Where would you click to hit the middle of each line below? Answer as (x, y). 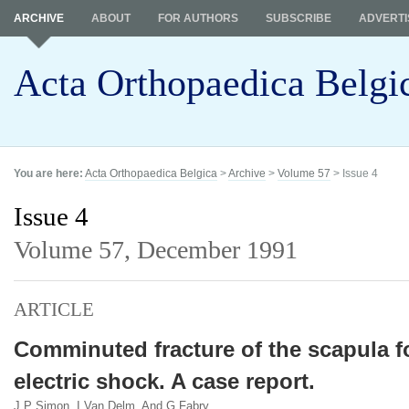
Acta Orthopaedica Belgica (151, 173)
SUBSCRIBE (299, 18)
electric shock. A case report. (164, 382)
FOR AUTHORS (198, 18)
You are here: (48, 173)
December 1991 (217, 250)
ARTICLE (54, 309)
